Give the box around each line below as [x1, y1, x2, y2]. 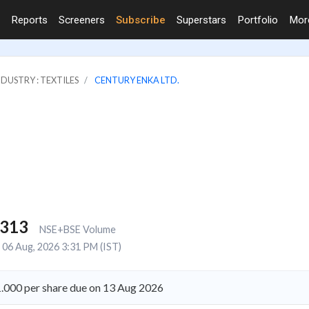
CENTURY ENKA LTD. [94, 74, 179, 86]
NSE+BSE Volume [39, 223, 116, 235]
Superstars [177, 13, 226, 26]
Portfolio [237, 13, 278, 26]
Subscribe [116, 13, 166, 26]
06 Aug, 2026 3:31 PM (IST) [1, 240, 121, 252]
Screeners [59, 13, 105, 26]
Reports [11, 13, 48, 26]
